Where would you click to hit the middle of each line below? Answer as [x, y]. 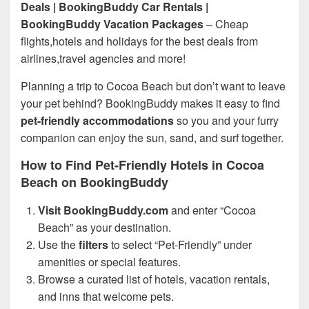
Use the [58, 244]
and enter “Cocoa [212, 210]
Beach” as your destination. [104, 227]
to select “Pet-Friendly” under [180, 244]
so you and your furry [226, 120]
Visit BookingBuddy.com [103, 210]
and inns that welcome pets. [106, 296]
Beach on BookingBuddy [94, 182]
